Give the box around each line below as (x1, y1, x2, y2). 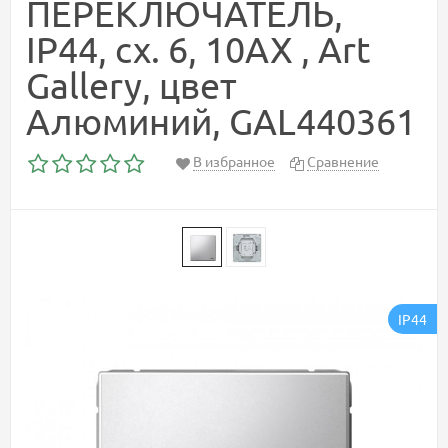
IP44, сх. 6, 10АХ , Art (26, 27, 370, 71)
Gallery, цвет (26, 63, 237, 107)
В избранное (193, 152, 275, 171)
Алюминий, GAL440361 (26, 99, 416, 143)
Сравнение (307, 152, 379, 171)
